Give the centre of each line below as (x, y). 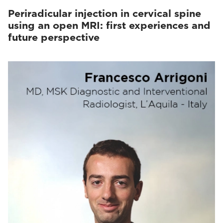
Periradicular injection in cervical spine (105, 13)
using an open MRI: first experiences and (109, 25)
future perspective (54, 37)
